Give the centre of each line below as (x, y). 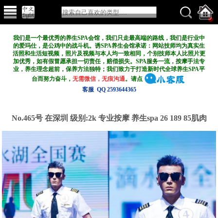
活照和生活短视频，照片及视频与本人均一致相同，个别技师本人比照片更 (109, 54)
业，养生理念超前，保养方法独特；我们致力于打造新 (83, 69)
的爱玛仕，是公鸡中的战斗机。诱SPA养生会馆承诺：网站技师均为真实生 (109, 46)
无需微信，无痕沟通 (99, 79)
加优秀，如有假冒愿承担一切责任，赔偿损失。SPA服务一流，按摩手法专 (109, 61)
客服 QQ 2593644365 (109, 90)
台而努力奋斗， (52, 79)
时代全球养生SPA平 (179, 69)
